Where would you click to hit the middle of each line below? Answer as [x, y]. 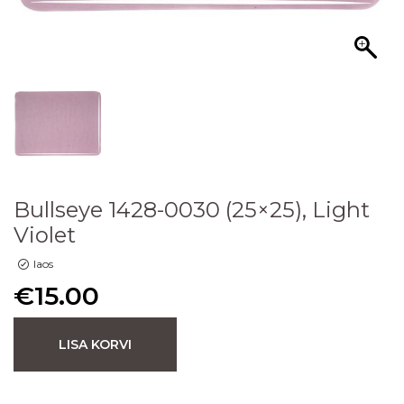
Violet [45, 234]
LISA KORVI [95, 344]
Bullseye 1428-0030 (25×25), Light [192, 209]
